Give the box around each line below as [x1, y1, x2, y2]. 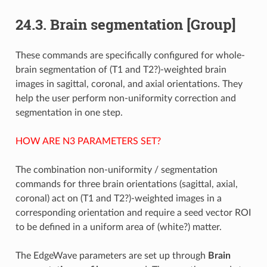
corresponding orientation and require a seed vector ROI [15, 208, 251, 218]
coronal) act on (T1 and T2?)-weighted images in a [15, 194, 222, 204]
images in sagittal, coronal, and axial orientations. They [15, 79, 243, 89]
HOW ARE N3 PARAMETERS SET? [15, 136, 161, 147]
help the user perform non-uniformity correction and [15, 94, 236, 104]
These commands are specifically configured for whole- [15, 51, 245, 61]
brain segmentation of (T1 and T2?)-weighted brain [15, 65, 226, 75]
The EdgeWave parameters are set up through [15, 251, 208, 261]
